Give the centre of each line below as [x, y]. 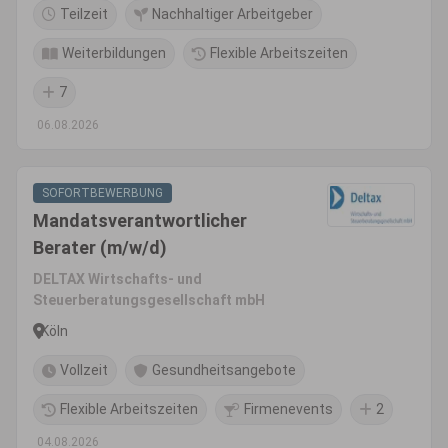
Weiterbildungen [114, 53]
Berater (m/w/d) [100, 247]
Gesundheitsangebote [224, 370]
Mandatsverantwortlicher [140, 220]
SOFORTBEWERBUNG [102, 193]
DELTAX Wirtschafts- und [117, 279]
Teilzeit [84, 14]
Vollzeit [84, 370]
